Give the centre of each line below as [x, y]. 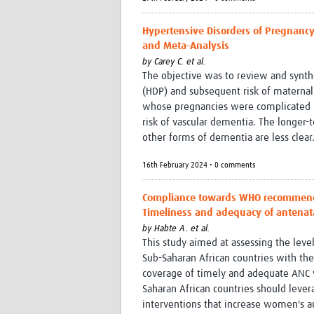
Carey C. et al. [180, 62]
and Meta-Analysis [186, 46]
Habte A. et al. [182, 229]
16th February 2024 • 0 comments [199, 165]
